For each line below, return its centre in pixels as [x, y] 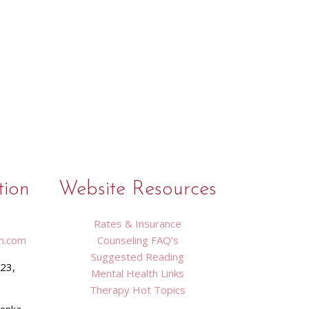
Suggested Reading [138, 257]
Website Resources [138, 189]
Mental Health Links [138, 273]
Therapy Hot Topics [138, 290]
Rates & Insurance [138, 223]
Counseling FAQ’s [138, 240]
